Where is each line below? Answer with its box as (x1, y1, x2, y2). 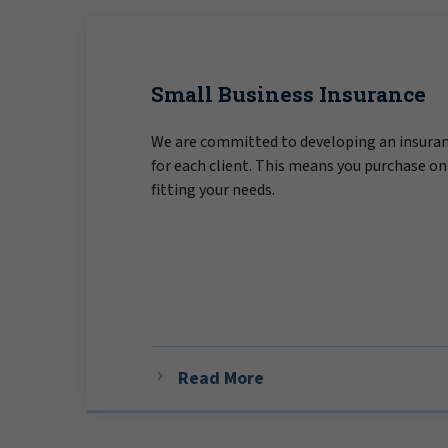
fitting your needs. (151, 179, 275, 202)
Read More (178, 365, 264, 391)
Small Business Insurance (151, 80, 426, 109)
